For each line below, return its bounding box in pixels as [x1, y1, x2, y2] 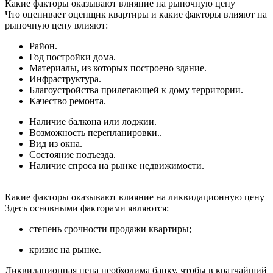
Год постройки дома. [29, 51, 116, 62]
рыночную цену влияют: [5, 19, 108, 30]
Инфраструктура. [29, 73, 101, 84]
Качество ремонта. [29, 95, 106, 106]
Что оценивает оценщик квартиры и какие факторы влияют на [5, 9, 267, 19]
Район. [29, 40, 57, 51]
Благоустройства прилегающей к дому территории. [29, 84, 243, 95]
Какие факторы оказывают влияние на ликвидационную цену [5, 191, 264, 202]
